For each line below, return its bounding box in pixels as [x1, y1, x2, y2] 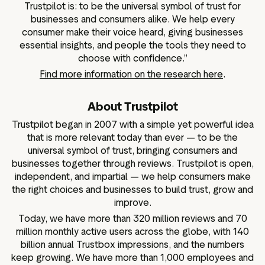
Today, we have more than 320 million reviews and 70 [18, 213, 247, 225]
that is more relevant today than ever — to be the [27, 131, 238, 143]
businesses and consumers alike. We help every [30, 13, 235, 25]
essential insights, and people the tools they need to [19, 39, 246, 51]
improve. [114, 196, 151, 208]
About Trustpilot [87, 99, 178, 114]
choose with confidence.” [77, 52, 188, 64]
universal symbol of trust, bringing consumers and [28, 144, 237, 156]
